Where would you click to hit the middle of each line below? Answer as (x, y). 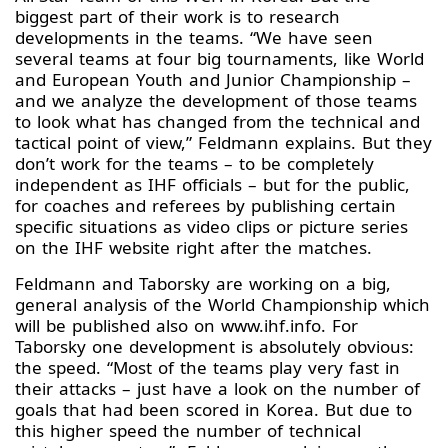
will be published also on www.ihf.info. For (186, 326)
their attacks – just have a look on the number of (217, 389)
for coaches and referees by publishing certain (205, 206)
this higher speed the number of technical (188, 431)
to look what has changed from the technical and (217, 122)
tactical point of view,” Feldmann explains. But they (223, 143)
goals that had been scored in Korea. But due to (213, 410)
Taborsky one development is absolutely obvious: (214, 347)
